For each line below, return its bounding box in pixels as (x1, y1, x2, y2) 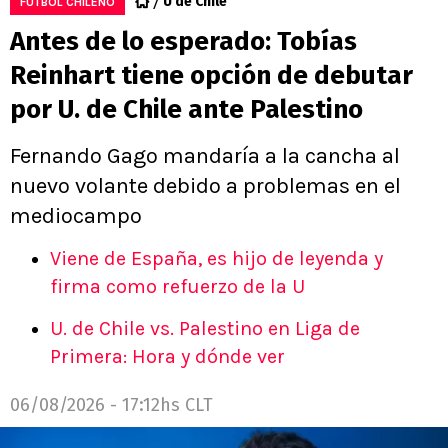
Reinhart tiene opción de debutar (10, 60, 413, 92)
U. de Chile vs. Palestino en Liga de (50, 317, 360, 341)
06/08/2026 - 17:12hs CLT (10, 394, 213, 417)
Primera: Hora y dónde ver (50, 345, 285, 369)
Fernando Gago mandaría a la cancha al (10, 143, 400, 170)
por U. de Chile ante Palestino (10, 94, 363, 126)
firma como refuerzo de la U (50, 275, 305, 299)
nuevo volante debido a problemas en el (10, 173, 401, 200)
